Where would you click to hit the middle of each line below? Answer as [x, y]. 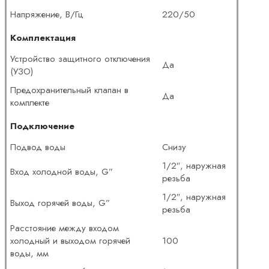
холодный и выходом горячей [71, 240]
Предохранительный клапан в [70, 90]
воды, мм [30, 253]
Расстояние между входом [65, 228]
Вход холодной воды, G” [62, 171]
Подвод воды [38, 147]
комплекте [30, 102]
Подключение [43, 126]
